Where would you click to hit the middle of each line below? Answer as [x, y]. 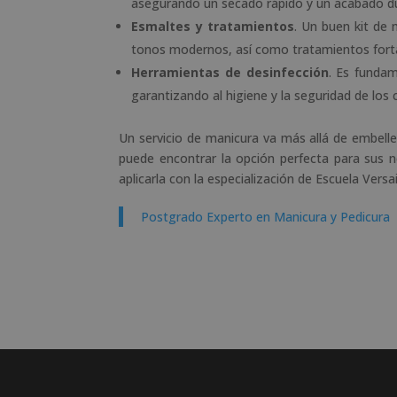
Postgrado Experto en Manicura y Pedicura [266, 216]
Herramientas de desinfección [230, 72]
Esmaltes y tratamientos [213, 26]
